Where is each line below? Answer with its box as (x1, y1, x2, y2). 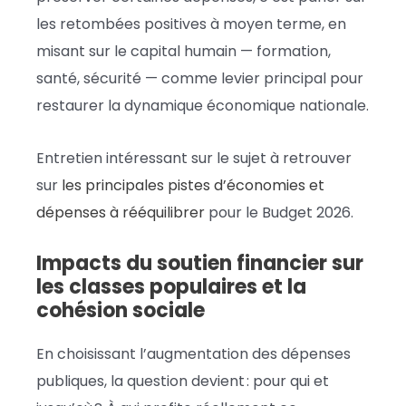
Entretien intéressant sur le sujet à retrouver (36, 147, 352, 169)
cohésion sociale (36, 295, 205, 324)
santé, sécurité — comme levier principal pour (36, 67, 363, 89)
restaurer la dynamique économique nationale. (36, 94, 369, 116)
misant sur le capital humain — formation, (36, 40, 331, 62)
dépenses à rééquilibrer (36, 201, 205, 223)
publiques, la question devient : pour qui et (36, 370, 329, 391)
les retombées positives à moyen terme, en (36, 13, 346, 34)
